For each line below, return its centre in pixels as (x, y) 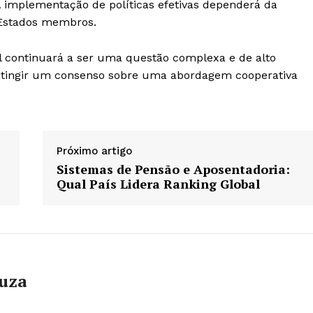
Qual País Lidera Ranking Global (158, 184)
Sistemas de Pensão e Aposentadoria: (173, 169)
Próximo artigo (94, 151)
